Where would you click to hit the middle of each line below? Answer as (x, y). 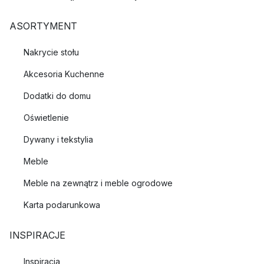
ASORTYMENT (43, 26)
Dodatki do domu (57, 96)
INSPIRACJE (37, 235)
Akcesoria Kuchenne (64, 74)
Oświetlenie (46, 118)
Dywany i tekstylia (58, 139)
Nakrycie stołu (51, 52)
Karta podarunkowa (62, 205)
